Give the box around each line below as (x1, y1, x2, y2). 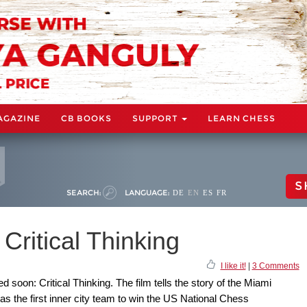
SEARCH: (66, 187, 101, 197)
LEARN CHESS (208, 112, 275, 123)
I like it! (220, 260, 246, 271)
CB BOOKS (61, 112, 112, 123)
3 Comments (251, 260, 299, 271)
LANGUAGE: (125, 187, 169, 197)
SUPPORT (132, 112, 180, 123)
